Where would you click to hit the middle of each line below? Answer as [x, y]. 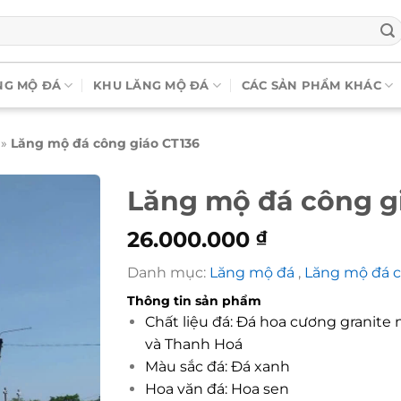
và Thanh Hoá [194, 344]
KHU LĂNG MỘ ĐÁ [151, 85]
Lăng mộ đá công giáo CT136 [105, 143]
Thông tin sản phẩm [194, 301]
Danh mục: [168, 273]
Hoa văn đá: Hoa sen [218, 389]
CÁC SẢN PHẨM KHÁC [311, 85]
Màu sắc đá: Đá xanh [218, 367]
